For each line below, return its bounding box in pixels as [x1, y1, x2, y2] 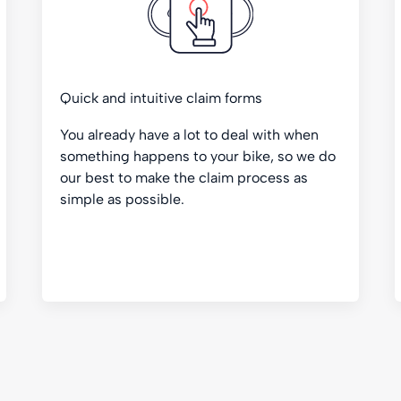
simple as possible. [60, 191, 185, 208]
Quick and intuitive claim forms [60, 90, 263, 107]
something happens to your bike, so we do [60, 148, 337, 165]
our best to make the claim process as [60, 169, 309, 186]
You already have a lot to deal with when [60, 126, 320, 143]
